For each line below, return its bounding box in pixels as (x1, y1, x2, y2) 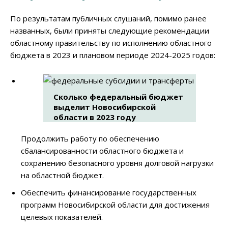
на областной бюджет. (21, 170, 104, 181)
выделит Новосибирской (53, 102, 156, 112)
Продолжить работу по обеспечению (21, 133, 159, 144)
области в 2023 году (53, 112, 136, 123)
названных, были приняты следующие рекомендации (10, 25, 209, 36)
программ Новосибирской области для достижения (21, 199, 210, 210)
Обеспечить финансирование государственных (21, 187, 196, 198)
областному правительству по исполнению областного (10, 38, 212, 48)
